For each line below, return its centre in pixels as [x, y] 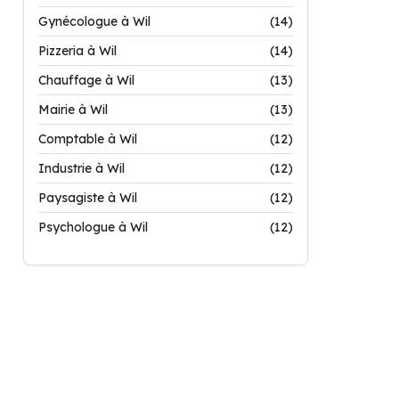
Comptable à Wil [88, 139]
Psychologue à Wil [93, 227]
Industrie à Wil [81, 168]
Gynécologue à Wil [94, 21]
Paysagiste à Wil [88, 198]
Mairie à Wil [73, 110]
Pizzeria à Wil [77, 51]
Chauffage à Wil [86, 80]
